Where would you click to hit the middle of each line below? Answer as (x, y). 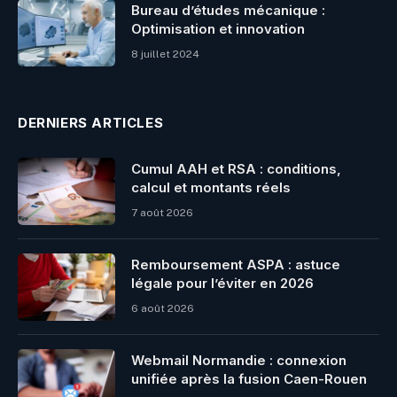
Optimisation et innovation (218, 29)
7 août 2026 (162, 213)
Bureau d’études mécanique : (228, 11)
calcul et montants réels (211, 188)
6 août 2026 (163, 309)
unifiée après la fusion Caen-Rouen (249, 379)
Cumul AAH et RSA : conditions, (236, 169)
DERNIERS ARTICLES (91, 123)
